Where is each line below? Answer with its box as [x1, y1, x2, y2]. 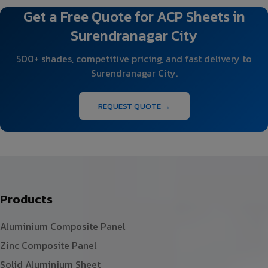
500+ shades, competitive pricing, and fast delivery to [16, 51, 252, 66]
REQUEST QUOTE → [98, 100, 170, 112]
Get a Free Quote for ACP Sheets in [23, 5, 245, 27]
